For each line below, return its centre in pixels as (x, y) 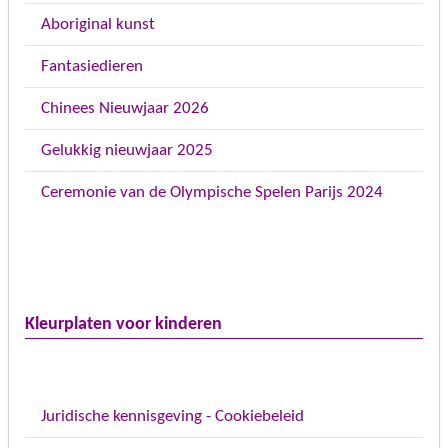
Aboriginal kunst (98, 24)
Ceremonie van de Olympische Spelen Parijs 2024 (212, 192)
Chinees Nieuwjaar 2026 (125, 108)
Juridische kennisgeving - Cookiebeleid (172, 416)
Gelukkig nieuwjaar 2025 (127, 150)
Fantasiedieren (92, 66)
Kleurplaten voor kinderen (123, 324)
